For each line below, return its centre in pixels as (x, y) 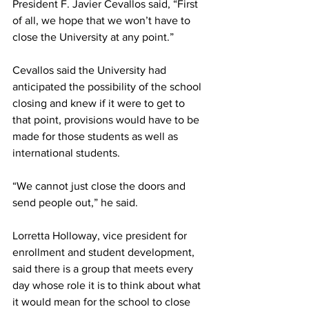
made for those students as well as (97, 136)
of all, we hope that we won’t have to (103, 20)
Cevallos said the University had (91, 70)
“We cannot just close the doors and (100, 186)
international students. (66, 152)
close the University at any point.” (93, 37)
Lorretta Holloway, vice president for (101, 235)
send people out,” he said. (75, 202)
